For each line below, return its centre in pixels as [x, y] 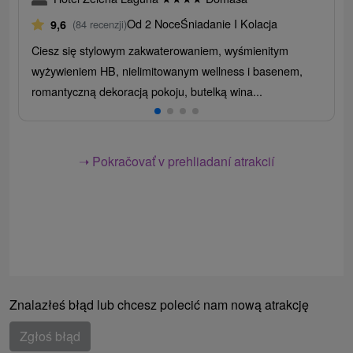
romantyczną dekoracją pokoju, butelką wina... [147, 91]
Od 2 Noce [154, 24]
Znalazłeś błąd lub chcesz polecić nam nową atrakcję [159, 304]
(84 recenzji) [100, 24]
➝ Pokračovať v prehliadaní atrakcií [176, 162]
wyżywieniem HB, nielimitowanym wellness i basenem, [167, 71]
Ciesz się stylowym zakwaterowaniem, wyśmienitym [160, 50]
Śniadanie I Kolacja [229, 24]
